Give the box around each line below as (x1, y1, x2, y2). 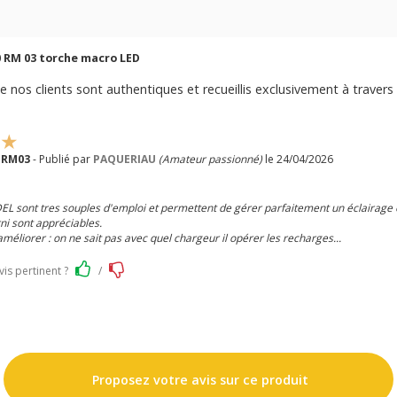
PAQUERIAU (92, 151, 156, 167)
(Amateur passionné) (158, 151, 262, 167)
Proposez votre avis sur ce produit (89, 370, 308, 388)
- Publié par (29, 151, 93, 167)
